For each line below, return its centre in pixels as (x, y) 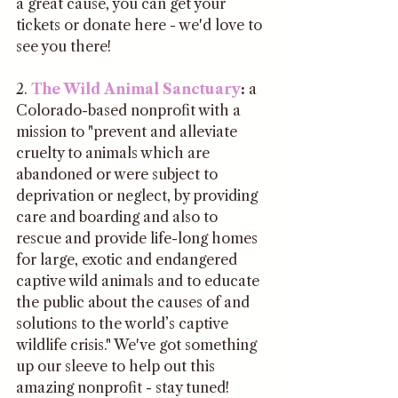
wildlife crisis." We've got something (138, 344)
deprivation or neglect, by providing (139, 195)
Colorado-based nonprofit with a (130, 110)
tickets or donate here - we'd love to (141, 24)
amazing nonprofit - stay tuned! (123, 387)
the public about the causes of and (135, 302)
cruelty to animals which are (115, 152)
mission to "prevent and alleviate (128, 131)
